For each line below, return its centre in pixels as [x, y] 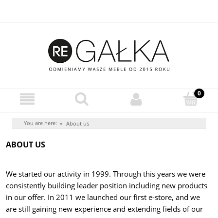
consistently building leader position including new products [107, 186]
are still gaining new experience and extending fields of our [104, 209]
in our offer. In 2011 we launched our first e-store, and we [103, 197]
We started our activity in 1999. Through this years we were [106, 174]
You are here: [40, 123]
